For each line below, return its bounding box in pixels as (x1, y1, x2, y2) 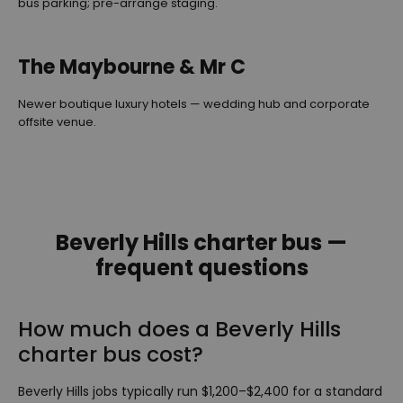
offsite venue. (18, 112, 96, 130)
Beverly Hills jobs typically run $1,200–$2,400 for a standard (18, 381, 382, 400)
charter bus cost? (18, 338, 203, 369)
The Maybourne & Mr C (18, 52, 246, 81)
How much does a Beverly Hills (18, 313, 341, 344)
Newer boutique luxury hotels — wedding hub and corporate (18, 94, 370, 112)
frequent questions (94, 252, 309, 282)
